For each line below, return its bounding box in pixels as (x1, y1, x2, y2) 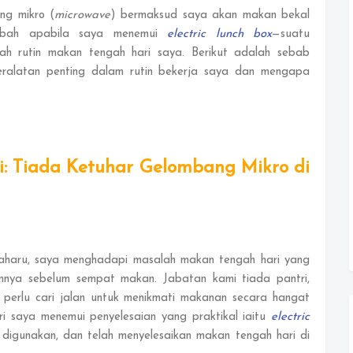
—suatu (272, 28, 310, 40)
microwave (54, 9, 110, 21)
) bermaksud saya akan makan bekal (110, 9, 310, 21)
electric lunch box (167, 28, 273, 40)
